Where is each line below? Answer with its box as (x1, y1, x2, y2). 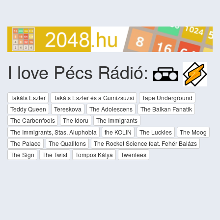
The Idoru (63, 116, 88, 125)
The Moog (180, 127, 207, 136)
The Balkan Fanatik (140, 104, 192, 113)
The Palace (10, 138, 41, 147)
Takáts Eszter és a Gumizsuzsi (54, 93, 134, 102)
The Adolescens (89, 104, 133, 113)
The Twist (42, 150, 67, 159)
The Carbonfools (10, 116, 55, 125)
